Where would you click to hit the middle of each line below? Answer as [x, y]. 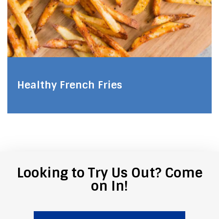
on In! [109, 186]
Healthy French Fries [70, 85]
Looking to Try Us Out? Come [109, 173]
